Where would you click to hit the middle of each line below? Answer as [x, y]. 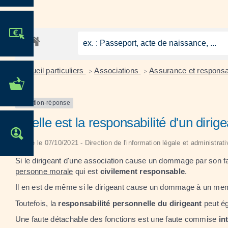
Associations [118, 71]
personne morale [44, 171]
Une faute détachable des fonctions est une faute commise [117, 219]
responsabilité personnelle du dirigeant [130, 203]
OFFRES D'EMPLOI [77, 133]
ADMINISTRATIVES [78, 90]
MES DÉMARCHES [78, 76]
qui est [87, 171]
